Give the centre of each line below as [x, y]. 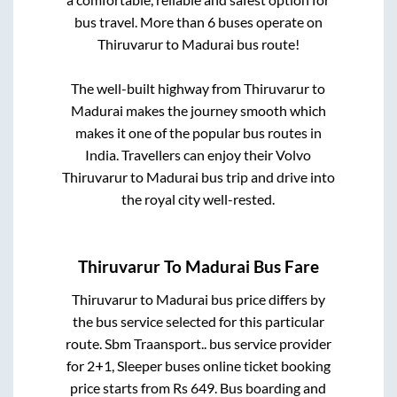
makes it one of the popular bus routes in [198, 133]
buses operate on [269, 22]
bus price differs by [266, 299]
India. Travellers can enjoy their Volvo [198, 155]
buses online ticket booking [246, 365]
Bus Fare [284, 266]
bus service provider [269, 343]
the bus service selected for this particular [198, 321]
